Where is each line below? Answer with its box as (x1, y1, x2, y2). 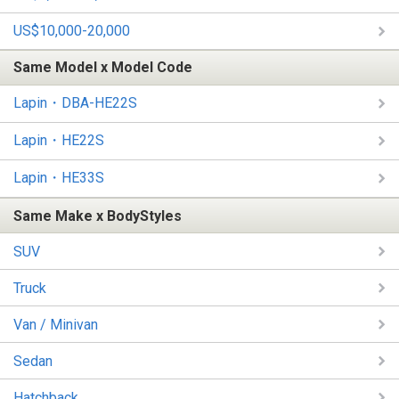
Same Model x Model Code (13, 59, 192, 77)
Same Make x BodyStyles (13, 207, 182, 224)
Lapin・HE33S (13, 168, 104, 186)
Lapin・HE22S (13, 131, 104, 149)
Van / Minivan (13, 315, 98, 333)
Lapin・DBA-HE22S (13, 94, 137, 111)
